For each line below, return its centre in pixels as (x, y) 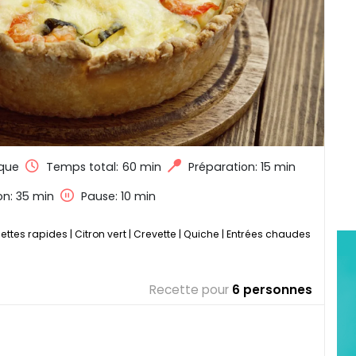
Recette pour (189, 289)
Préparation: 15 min (242, 166)
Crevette (155, 234)
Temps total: (82, 166)
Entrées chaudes (269, 234)
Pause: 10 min (118, 196)
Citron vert (101, 234)
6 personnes (272, 289)
